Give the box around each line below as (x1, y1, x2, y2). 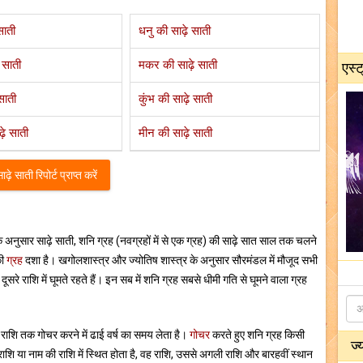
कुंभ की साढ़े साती (139, 92, 213, 106)
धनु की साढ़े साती (139, 23, 211, 38)
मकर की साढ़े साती (139, 58, 218, 72)
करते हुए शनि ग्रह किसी (210, 328, 305, 341)
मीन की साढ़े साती (139, 126, 213, 140)
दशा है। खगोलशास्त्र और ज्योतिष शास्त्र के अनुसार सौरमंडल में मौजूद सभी (23, 254, 318, 267)
